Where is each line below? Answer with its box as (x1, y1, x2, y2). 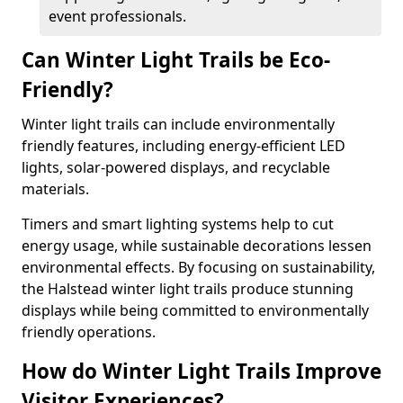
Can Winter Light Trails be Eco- (22, 46, 330, 74)
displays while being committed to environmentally (22, 300, 369, 320)
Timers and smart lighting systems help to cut (22, 214, 334, 234)
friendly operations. (22, 322, 156, 342)
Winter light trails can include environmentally (22, 114, 335, 134)
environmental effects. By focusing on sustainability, (22, 257, 375, 277)
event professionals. (49, 6, 186, 26)
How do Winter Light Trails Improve (22, 357, 381, 385)
